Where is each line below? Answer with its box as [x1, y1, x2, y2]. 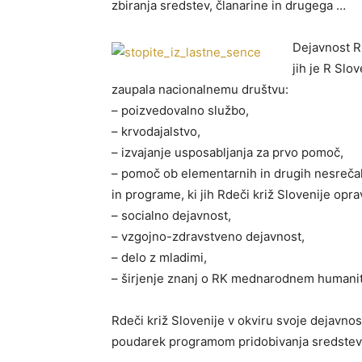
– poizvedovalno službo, [112, 103, 249, 118]
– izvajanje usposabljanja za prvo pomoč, [112, 145, 343, 160]
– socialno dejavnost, [112, 208, 231, 223]
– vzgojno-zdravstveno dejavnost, [112, 229, 305, 244]
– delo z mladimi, [112, 250, 207, 265]
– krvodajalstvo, [112, 124, 200, 139]
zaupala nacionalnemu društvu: [112, 82, 288, 97]
